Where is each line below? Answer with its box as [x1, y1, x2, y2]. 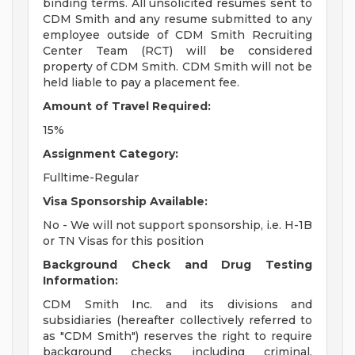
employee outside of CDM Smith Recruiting [43, 28, 312, 43]
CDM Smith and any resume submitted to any [43, 12, 312, 27]
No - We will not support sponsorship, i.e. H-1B [43, 218, 312, 233]
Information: [43, 273, 118, 288]
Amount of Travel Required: [43, 99, 211, 114]
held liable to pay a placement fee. [43, 75, 239, 90]
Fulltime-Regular [43, 170, 139, 185]
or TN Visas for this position [43, 234, 204, 249]
